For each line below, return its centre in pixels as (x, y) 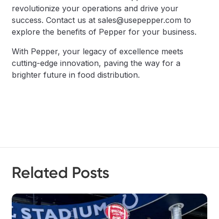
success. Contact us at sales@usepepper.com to (101, 20)
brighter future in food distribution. (76, 75)
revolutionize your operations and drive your (95, 8)
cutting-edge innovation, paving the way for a (96, 63)
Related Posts (61, 173)
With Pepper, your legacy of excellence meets (98, 51)
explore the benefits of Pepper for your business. (104, 32)
